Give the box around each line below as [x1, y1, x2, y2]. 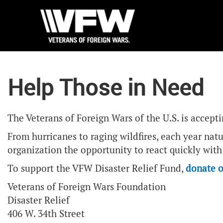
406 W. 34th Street [7, 208, 85, 220]
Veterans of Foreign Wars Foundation [7, 181, 166, 193]
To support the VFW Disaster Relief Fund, [7, 162, 186, 175]
